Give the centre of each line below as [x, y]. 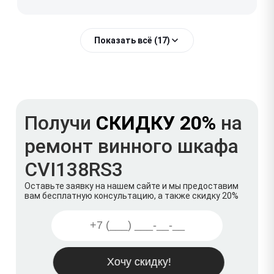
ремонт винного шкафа [131, 146]
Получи [60, 123]
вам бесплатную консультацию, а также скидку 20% [131, 195]
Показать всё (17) [132, 40]
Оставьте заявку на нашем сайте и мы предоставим [131, 186]
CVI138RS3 [74, 169]
